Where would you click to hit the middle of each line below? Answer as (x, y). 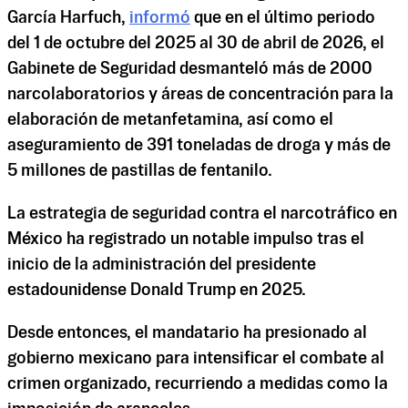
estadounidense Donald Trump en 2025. (157, 291)
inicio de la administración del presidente (162, 265)
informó (160, 18)
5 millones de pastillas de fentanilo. (140, 171)
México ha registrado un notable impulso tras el (186, 240)
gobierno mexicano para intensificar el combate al (196, 359)
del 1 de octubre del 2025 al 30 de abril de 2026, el (196, 43)
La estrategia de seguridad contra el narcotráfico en (202, 214)
